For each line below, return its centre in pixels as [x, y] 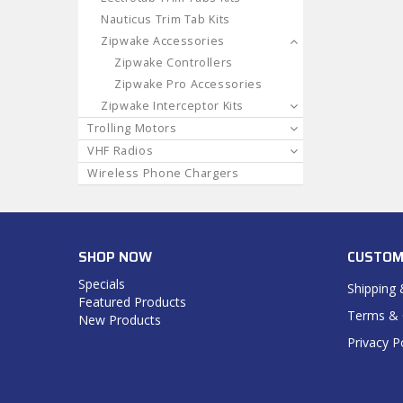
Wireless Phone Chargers [163, 173]
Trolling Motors [132, 128]
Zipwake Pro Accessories [188, 84]
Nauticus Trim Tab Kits [166, 19]
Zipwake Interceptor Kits [173, 105]
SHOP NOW [115, 257]
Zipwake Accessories [163, 40]
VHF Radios [121, 150]
